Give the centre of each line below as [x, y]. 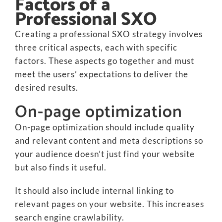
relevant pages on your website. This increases [109, 204]
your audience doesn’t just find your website [105, 154]
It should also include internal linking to [94, 191]
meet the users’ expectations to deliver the [101, 74]
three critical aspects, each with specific [96, 47]
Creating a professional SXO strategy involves [109, 34]
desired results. [46, 87]
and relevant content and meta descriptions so [109, 140]
